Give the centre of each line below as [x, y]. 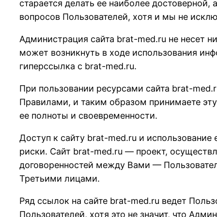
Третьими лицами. [60, 179]
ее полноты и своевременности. [88, 116]
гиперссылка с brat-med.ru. [78, 66]
